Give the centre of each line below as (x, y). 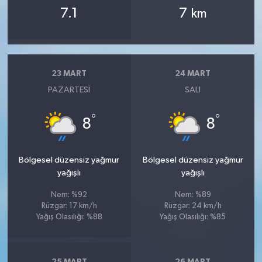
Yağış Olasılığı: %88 (69, 217)
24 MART (193, 74)
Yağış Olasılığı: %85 (193, 217)
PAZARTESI (69, 89)
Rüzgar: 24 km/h (193, 206)
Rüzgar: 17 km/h (69, 206)
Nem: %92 (69, 195)
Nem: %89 (193, 195)
